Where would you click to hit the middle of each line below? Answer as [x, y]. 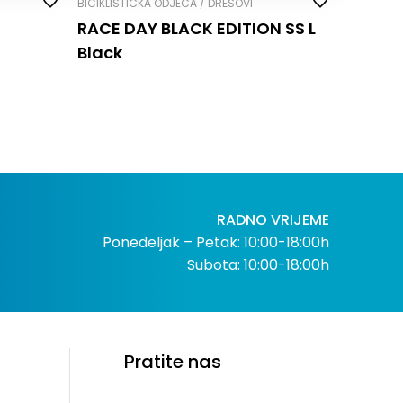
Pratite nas [173, 361]
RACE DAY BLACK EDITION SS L [196, 28]
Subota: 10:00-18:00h [258, 264]
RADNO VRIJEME [273, 219]
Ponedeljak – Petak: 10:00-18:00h [215, 242]
